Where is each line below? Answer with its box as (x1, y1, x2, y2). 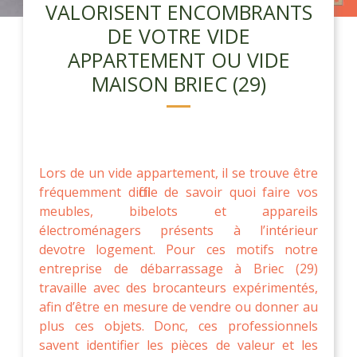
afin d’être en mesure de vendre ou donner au (39, 297, 318, 316)
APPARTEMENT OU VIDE (67, 45, 290, 73)
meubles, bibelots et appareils (39, 202, 318, 220)
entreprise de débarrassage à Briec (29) (39, 259, 318, 277)
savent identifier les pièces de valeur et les (39, 335, 318, 354)
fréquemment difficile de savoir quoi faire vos (39, 182, 318, 201)
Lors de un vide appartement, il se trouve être (39, 163, 318, 182)
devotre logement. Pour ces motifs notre (39, 240, 318, 258)
